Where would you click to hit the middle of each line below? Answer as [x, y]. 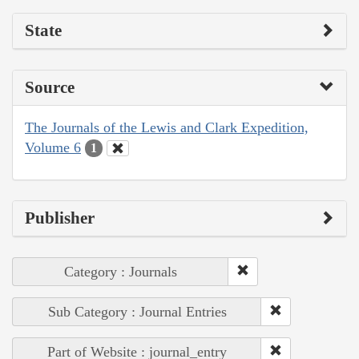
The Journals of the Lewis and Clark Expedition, [167, 127]
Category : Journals [121, 272]
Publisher [60, 218]
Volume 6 [53, 147]
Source [50, 87]
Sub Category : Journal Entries [137, 312]
